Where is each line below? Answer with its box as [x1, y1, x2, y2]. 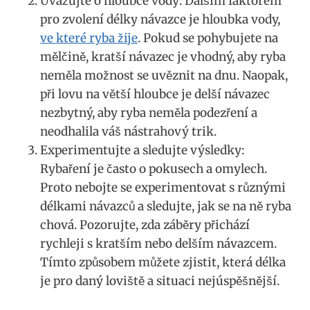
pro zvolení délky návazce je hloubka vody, [40, 11, 280, 27]
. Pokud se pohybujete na [138, 30, 278, 46]
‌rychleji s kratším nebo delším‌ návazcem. [40, 235, 277, 251]
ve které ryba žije [40, 30, 138, 46]
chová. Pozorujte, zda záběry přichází [40, 217, 250, 232]
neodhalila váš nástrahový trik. [40, 123, 217, 139]
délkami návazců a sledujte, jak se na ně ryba [40, 198, 291, 214]
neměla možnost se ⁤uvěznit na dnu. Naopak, [40, 67, 288, 83]
